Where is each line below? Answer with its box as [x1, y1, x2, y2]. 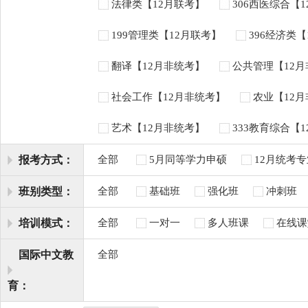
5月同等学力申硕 [149, 154, 227, 165]
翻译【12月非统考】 [111, 60, 205, 71]
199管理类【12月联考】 [111, 30, 221, 41]
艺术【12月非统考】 [111, 122, 205, 133]
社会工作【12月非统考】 [111, 91, 225, 102]
